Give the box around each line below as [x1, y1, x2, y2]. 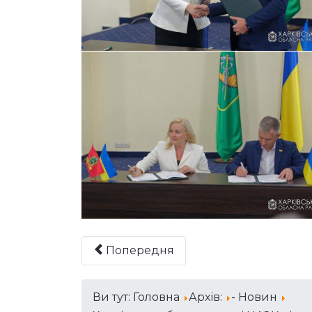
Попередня [106, 244, 174, 257]
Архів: [189, 290, 225, 304]
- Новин [231, 290, 277, 304]
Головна [133, 290, 180, 304]
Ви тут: [93, 290, 133, 304]
